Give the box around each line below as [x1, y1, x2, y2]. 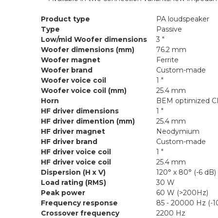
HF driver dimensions [41, 107, 119, 115]
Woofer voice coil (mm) [41, 86, 127, 95]
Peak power [41, 188, 85, 197]
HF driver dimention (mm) [41, 117, 135, 126]
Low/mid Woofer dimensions [41, 35, 147, 44]
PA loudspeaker [156, 15, 209, 23]
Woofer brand [41, 66, 92, 74]
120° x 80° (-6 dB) [156, 168, 216, 177]
